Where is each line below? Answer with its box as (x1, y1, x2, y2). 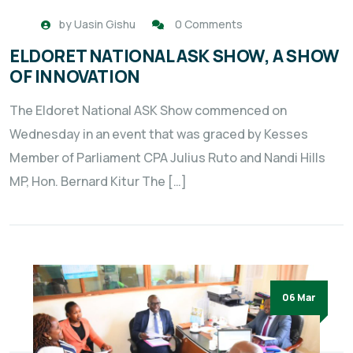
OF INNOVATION (9, 65, 140, 89)
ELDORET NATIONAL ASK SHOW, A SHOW (9, 44, 340, 69)
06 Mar (282, 291, 316, 305)
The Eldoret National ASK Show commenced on (9, 102, 287, 120)
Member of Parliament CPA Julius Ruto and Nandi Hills (9, 149, 325, 167)
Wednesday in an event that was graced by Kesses (9, 125, 308, 143)
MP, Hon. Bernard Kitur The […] (9, 173, 187, 191)
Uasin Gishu (74, 17, 136, 32)
